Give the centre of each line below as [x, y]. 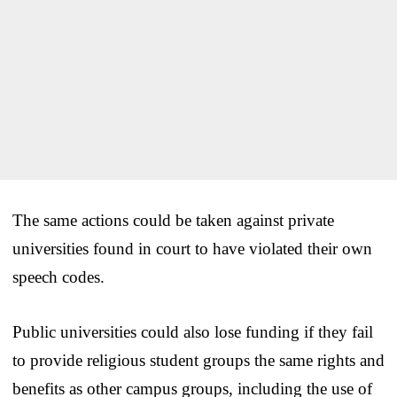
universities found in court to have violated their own [192, 248]
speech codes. [58, 276]
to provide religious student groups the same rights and [198, 360]
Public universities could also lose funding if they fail [193, 331]
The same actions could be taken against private [173, 220]
